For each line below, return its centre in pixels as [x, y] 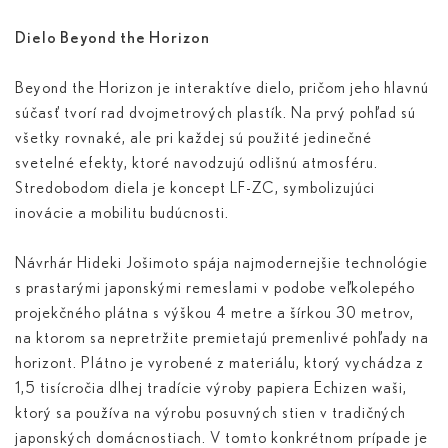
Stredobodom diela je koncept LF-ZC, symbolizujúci [195, 188]
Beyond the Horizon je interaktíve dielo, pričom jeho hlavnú [222, 88]
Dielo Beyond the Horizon [112, 38]
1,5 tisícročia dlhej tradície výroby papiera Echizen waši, [211, 388]
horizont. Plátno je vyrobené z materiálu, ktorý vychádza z [219, 363]
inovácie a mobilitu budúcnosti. [122, 213]
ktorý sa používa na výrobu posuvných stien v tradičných [210, 413]
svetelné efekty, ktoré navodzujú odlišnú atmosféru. [196, 163]
